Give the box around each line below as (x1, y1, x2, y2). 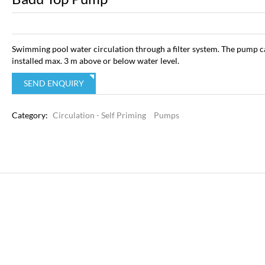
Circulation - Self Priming (52, 110, 146, 120)
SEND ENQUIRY (23, 78, 84, 88)
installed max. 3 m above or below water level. (11, 56, 179, 66)
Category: (11, 110, 50, 120)
